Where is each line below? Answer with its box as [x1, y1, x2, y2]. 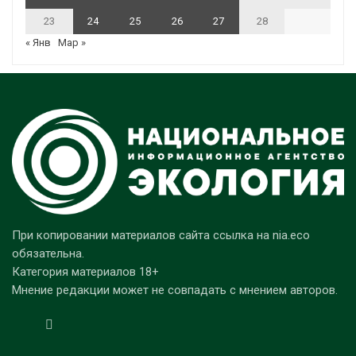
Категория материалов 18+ [12, 264, 159, 279]
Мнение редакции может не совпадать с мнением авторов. [12, 282, 338, 297]
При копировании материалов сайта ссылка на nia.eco [12, 227, 310, 242]
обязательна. [12, 246, 84, 261]
